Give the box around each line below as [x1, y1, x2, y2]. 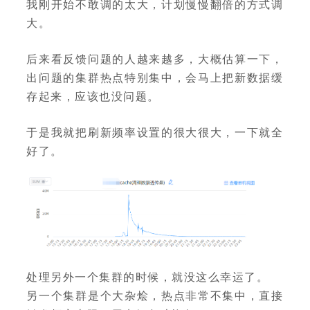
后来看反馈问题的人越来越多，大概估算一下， [26, 51, 284, 66]
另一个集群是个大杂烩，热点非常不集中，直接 [26, 287, 284, 304]
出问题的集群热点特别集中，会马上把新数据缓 [26, 69, 284, 85]
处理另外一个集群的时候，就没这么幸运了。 [26, 268, 269, 285]
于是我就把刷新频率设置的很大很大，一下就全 [26, 124, 284, 140]
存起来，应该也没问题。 [26, 88, 160, 104]
